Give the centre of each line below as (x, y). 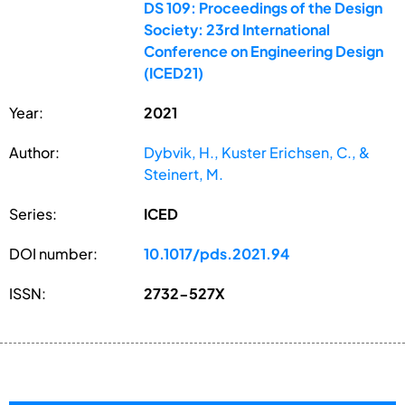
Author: (34, 152)
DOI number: (53, 253)
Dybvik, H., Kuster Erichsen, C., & (257, 152)
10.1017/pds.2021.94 (217, 253)
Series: (33, 213)
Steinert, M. (184, 174)
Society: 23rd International (237, 29)
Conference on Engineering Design (264, 51)
